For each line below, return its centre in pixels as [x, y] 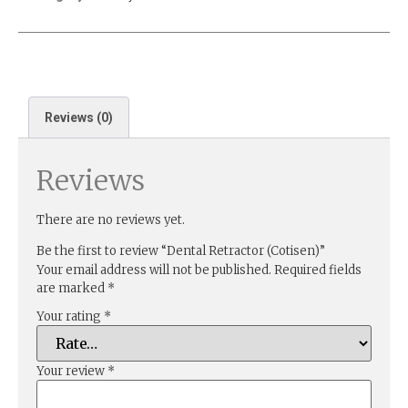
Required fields [318, 270]
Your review [72, 372]
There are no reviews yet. [111, 219]
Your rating [70, 317]
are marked [72, 289]
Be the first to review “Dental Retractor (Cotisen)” [181, 251]
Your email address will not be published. [154, 270]
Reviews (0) [78, 117]
